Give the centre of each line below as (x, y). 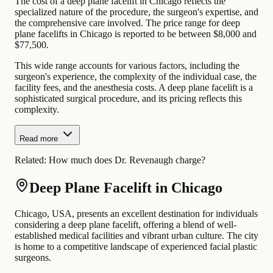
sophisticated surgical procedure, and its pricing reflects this (128, 99)
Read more (39, 139)
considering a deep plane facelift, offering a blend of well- (126, 224)
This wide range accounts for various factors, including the (127, 66)
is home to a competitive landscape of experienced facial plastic (136, 246)
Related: (32, 160)
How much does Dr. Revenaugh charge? (127, 160)
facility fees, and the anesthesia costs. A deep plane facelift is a (134, 88)
